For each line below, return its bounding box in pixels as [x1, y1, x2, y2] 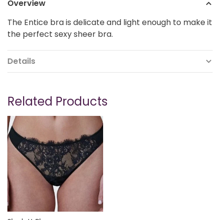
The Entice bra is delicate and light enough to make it [7, 16, 212, 28]
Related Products [7, 93, 108, 110]
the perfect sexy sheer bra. [7, 28, 113, 40]
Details [7, 55, 35, 67]
